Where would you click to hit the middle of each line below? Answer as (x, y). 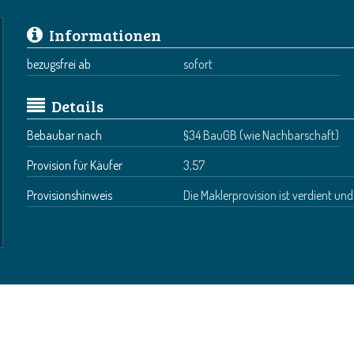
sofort (198, 64)
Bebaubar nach (64, 135)
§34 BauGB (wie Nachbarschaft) (261, 135)
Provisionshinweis (70, 195)
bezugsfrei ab (59, 64)
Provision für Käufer (75, 165)
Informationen (105, 35)
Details (77, 106)
